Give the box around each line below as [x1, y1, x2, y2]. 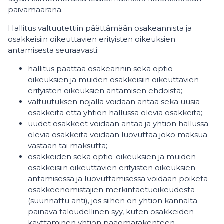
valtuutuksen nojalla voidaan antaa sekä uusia [28, 97, 200, 107]
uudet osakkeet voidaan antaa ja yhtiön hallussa [28, 119, 208, 129]
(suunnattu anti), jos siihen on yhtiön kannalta [28, 196, 197, 206]
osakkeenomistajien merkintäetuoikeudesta [28, 185, 195, 195]
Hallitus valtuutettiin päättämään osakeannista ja [8, 23, 192, 33]
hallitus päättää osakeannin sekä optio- [28, 64, 176, 74]
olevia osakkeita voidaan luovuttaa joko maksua [28, 130, 207, 140]
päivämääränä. [8, 5, 63, 15]
